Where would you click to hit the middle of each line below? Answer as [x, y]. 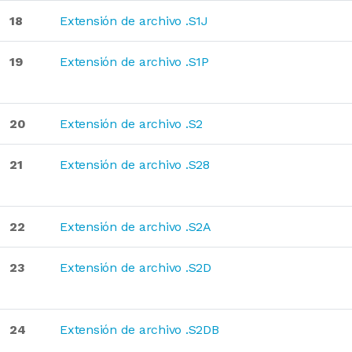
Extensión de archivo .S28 [135, 165]
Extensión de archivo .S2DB [139, 330]
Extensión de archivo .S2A [136, 227]
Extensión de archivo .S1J [134, 21]
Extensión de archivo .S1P [134, 62]
